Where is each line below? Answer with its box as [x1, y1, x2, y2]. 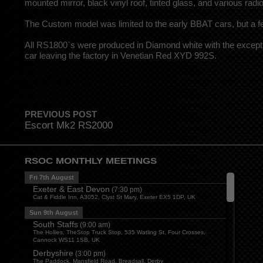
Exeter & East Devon [33, 184, 110, 194]
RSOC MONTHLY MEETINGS [25, 156, 157, 166]
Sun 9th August [29, 209, 78, 217]
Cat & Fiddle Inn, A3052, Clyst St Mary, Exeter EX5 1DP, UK [33, 194, 195, 201]
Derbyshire [33, 248, 73, 258]
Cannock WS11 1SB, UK [33, 237, 100, 244]
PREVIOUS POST [25, 109, 97, 120]
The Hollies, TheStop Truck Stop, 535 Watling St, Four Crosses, [33, 229, 205, 236]
